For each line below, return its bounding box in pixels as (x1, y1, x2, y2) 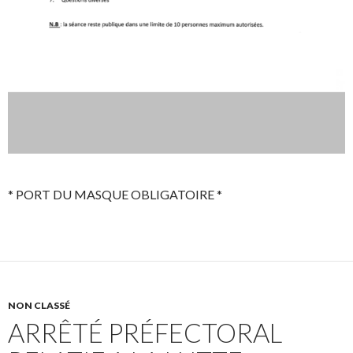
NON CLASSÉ (8, 299, 70, 312)
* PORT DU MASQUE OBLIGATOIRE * (8, 187, 222, 203)
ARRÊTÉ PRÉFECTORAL (8, 317, 282, 349)
